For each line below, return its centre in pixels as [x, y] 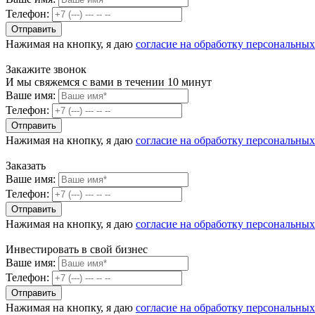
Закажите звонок [46, 69]
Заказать [26, 166]
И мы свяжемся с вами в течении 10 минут [109, 82]
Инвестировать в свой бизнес [77, 249]
